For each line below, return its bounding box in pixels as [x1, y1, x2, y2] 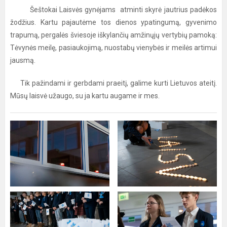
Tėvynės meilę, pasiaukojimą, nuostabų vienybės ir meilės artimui [10, 44, 217, 52]
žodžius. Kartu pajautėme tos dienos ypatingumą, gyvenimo [10, 18, 217, 26]
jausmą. [10, 56, 37, 64]
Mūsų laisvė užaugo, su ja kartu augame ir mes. [10, 92, 160, 100]
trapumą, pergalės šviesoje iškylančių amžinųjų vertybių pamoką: [10, 31, 217, 39]
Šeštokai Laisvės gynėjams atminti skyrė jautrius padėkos [10, 6, 217, 14]
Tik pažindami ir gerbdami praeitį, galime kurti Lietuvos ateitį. [10, 79, 217, 87]
